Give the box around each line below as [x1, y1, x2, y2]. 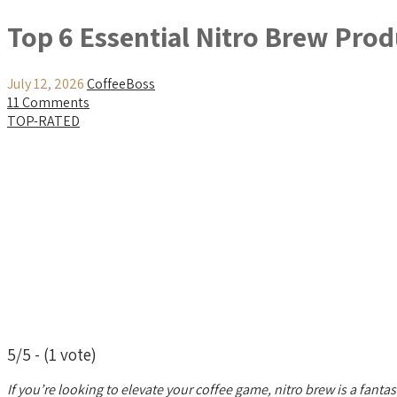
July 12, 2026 [7, 74, 84, 93]
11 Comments [7, 92, 90, 112]
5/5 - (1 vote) [7, 342, 97, 366]
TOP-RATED [7, 111, 80, 130]
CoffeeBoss [87, 74, 155, 93]
